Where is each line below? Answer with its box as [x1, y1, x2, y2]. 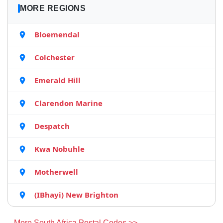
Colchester [34, 52, 75, 62]
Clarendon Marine [34, 98, 103, 108]
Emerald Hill [34, 75, 81, 85]
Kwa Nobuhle [34, 144, 85, 154]
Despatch [34, 121, 70, 131]
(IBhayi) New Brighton [34, 190, 118, 200]
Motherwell [34, 167, 78, 177]
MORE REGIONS [20, 4, 86, 12]
